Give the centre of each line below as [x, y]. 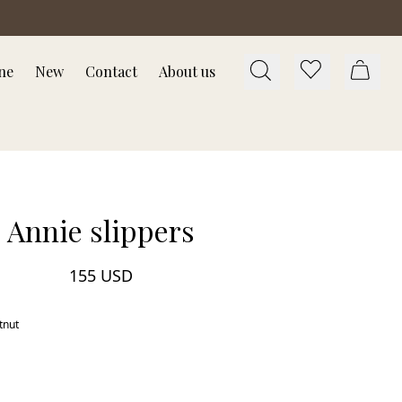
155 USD [100, 275]
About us [187, 71]
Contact [111, 71]
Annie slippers [100, 230]
